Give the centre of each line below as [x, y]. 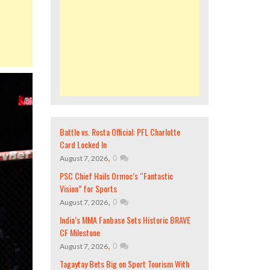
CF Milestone [80, 232]
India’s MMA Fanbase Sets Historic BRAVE [125, 220]
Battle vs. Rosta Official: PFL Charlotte [120, 132]
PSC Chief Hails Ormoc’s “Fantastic [116, 176]
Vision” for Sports [88, 188]
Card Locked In [83, 144]
